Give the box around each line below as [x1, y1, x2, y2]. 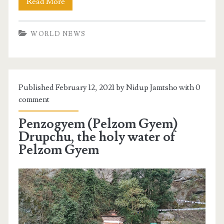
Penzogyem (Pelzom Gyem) [18, 115, 178, 132]
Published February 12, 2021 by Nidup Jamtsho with [18, 82, 196, 92]
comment [18, 94, 50, 104]
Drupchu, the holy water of [18, 128, 175, 145]
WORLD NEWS [30, 29, 86, 38]
